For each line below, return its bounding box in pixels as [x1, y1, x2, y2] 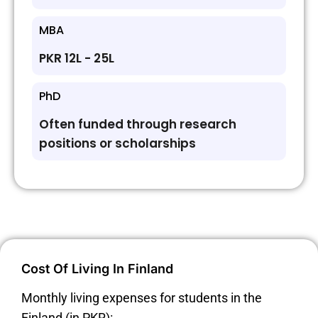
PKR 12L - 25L [39, 50, 114, 67]
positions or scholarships [39, 135, 196, 153]
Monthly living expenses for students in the [21, 290, 262, 306]
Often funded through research [39, 116, 236, 133]
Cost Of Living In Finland [21, 261, 173, 277]
